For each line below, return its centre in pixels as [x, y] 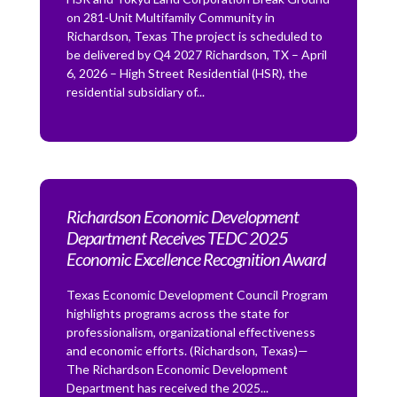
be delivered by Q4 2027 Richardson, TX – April [196, 55]
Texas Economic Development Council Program [197, 295]
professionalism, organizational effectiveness [191, 332]
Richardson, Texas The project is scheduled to [194, 36]
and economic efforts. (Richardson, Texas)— [187, 351]
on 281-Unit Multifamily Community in [170, 18]
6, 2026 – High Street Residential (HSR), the [187, 74]
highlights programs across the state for [177, 314]
